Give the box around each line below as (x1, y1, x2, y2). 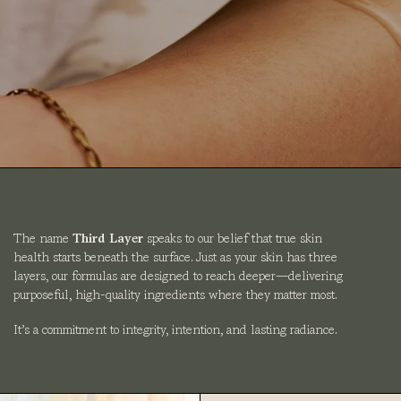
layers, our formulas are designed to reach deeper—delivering (13, 268, 343, 283)
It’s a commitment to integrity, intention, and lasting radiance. (13, 321, 337, 337)
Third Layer (72, 230, 147, 245)
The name (13, 230, 73, 245)
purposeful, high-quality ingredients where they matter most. (13, 286, 337, 302)
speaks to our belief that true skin (146, 230, 322, 245)
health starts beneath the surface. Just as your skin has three (13, 249, 337, 264)
